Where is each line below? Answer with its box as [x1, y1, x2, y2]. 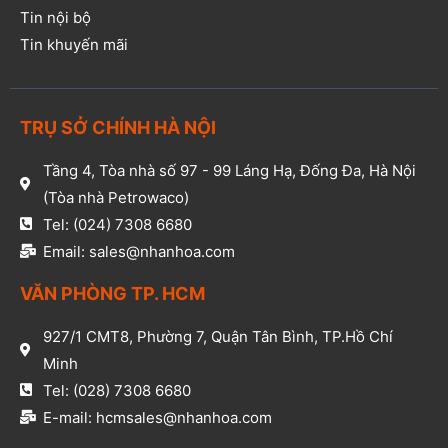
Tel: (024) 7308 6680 [42, 214, 192, 234]
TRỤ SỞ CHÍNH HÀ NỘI [20, 116, 216, 138]
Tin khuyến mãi [20, 34, 128, 54]
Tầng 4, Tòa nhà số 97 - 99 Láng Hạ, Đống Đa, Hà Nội [42, 160, 416, 180]
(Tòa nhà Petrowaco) [42, 187, 189, 207]
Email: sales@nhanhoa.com [42, 241, 235, 261]
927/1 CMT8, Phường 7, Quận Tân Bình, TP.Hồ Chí [42, 326, 393, 346]
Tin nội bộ [20, 7, 91, 27]
